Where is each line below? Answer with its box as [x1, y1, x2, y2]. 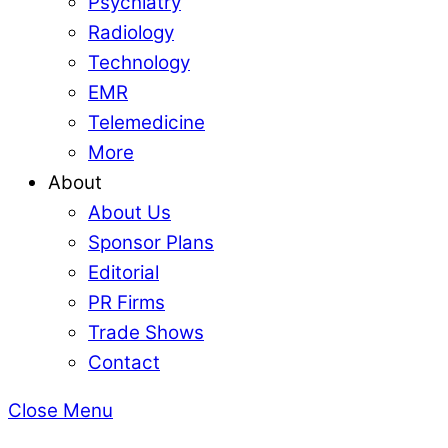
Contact [88, 350, 160, 374]
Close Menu [8, 399, 113, 423]
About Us [88, 200, 171, 224]
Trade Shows [88, 320, 204, 344]
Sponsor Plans [88, 230, 214, 254]
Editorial [88, 260, 159, 284]
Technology [88, 50, 190, 74]
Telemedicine [88, 110, 205, 134]
